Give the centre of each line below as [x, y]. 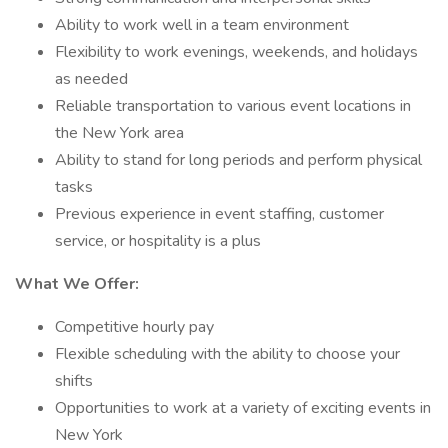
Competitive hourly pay [134, 327]
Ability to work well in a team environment [202, 25]
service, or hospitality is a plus [158, 241]
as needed [91, 79]
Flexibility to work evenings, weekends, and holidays [236, 52]
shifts [74, 381]
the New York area [119, 133]
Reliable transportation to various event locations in [233, 106]
